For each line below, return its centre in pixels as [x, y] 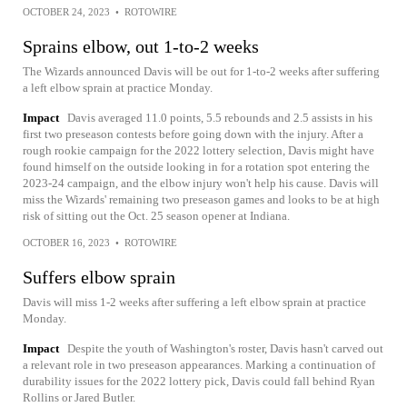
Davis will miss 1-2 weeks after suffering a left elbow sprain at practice [194, 302]
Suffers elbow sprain [99, 277]
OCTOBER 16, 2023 [66, 243]
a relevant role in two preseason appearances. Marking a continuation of [199, 365]
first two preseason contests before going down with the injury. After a [193, 134]
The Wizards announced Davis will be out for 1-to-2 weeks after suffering [201, 71]
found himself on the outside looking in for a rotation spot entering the [196, 167]
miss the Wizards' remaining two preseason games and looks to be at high [201, 199]
